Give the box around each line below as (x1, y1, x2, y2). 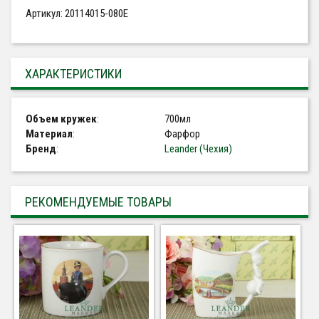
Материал (26, 127, 73, 140)
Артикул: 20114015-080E (26, 6, 128, 20)
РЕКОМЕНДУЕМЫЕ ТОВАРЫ (25, 194, 172, 209)
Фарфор (164, 127, 200, 140)
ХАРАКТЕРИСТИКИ (25, 66, 122, 81)
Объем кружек (26, 112, 97, 125)
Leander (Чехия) (164, 142, 232, 155)
